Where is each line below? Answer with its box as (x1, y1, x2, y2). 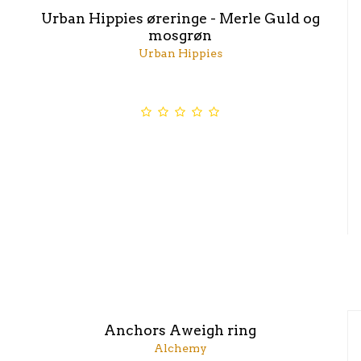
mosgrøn (148, 26, 213, 44)
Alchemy (153, 342, 207, 355)
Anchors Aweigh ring (104, 322, 257, 339)
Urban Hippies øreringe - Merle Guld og (40, 9, 320, 27)
